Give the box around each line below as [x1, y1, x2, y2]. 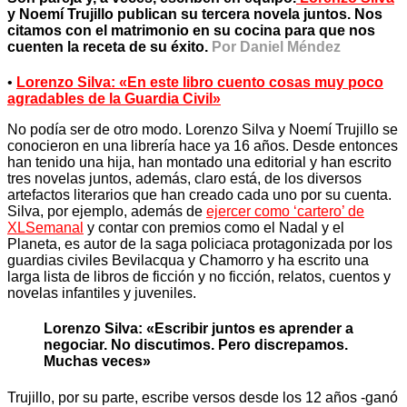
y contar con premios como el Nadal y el [84, 220, 344, 236]
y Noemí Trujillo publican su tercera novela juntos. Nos [7, 5, 382, 22]
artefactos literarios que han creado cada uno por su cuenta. [7, 187, 392, 203]
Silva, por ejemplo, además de [7, 203, 206, 220]
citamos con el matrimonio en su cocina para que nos [7, 22, 375, 38]
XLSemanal [7, 220, 84, 236]
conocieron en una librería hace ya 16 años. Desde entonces [7, 138, 398, 154]
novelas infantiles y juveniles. [7, 285, 196, 302]
